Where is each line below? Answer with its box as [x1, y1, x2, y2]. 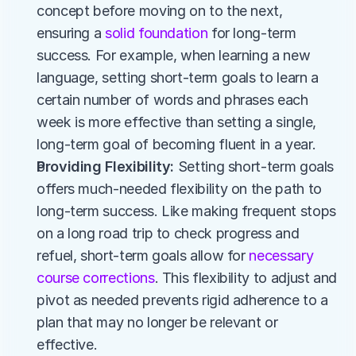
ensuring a [37, 25, 106, 41]
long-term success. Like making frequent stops [37, 203, 336, 219]
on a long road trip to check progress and [37, 225, 300, 242]
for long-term [207, 25, 296, 41]
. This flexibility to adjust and [154, 269, 338, 286]
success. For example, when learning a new [37, 47, 311, 64]
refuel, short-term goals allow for [37, 247, 250, 264]
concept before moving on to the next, [37, 2, 283, 19]
